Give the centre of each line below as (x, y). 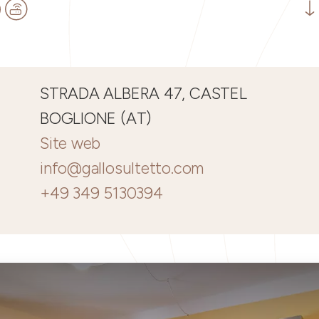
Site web (70, 143)
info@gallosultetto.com (122, 168)
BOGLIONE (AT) (96, 119)
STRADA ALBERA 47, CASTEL (143, 94)
